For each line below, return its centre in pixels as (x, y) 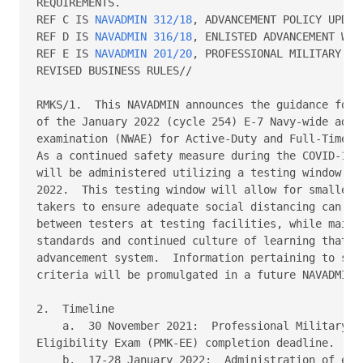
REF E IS (66, 53)
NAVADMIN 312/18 (143, 19)
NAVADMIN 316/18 (143, 36)
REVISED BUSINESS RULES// (117, 70)
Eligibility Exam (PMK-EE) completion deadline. (189, 342)
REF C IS (66, 19)
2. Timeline (79, 308)
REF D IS (66, 36)
